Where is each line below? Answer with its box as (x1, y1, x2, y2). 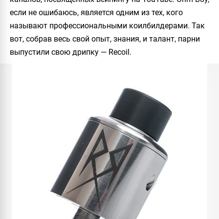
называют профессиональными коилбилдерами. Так (10, 21, 205, 30)
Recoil (109, 47, 130, 57)
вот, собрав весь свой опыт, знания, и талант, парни (10, 34, 200, 44)
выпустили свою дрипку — (10, 47, 109, 57)
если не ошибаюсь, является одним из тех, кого (10, 8, 183, 17)
